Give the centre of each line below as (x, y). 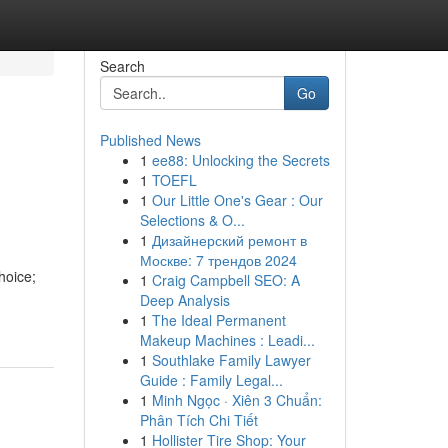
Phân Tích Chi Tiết (198, 420)
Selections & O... (192, 220)
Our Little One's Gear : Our (237, 200)
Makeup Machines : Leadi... (227, 340)
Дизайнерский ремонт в (229, 240)
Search (122, 66)
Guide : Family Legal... (211, 380)
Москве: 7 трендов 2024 (218, 260)
